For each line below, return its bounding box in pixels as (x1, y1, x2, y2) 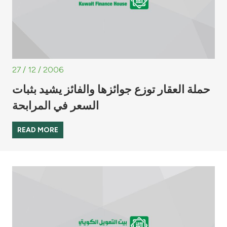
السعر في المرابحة (12, 99, 99, 112)
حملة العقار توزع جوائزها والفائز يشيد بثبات (12, 83, 210, 96)
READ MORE (17, 126, 58, 135)
